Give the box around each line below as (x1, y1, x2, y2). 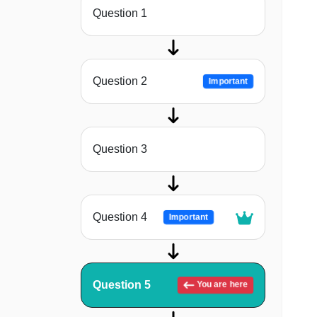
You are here (194, 279, 248, 290)
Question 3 (93, 143, 147, 156)
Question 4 (93, 211, 147, 224)
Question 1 (93, 7, 147, 20)
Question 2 (93, 75, 147, 88)
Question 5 (93, 279, 151, 292)
